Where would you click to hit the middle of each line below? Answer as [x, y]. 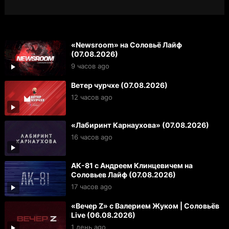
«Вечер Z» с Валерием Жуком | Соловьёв [145, 205]
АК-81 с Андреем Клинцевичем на [132, 165]
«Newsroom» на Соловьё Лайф [126, 44]
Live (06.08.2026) [103, 215]
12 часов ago [91, 97]
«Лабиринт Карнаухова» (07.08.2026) [140, 125]
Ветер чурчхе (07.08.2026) [119, 85]
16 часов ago [91, 137]
